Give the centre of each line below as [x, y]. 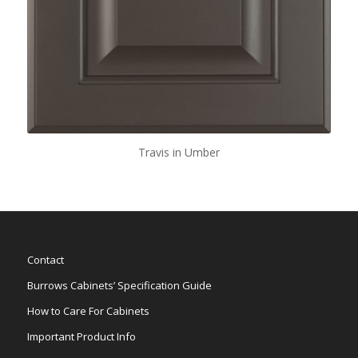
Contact [45, 259]
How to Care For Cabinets [88, 310]
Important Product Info [81, 336]
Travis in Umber [179, 152]
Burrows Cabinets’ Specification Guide [119, 285]
